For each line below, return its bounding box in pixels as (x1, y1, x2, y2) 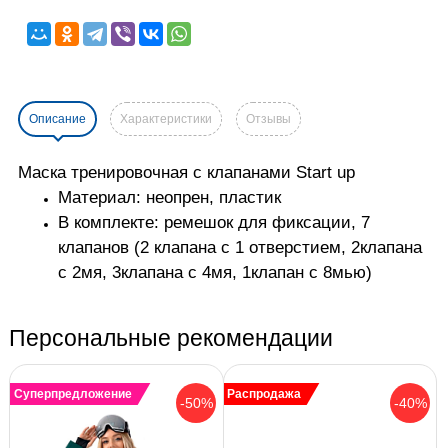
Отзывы (246, 111, 291, 126)
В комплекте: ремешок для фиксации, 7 (58, 211, 370, 232)
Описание (29, 111, 86, 126)
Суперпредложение (13, 386, 132, 401)
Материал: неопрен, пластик (58, 186, 281, 207)
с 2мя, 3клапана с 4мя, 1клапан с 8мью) (58, 261, 372, 282)
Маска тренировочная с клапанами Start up (18, 161, 355, 182)
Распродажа (227, 386, 301, 401)
